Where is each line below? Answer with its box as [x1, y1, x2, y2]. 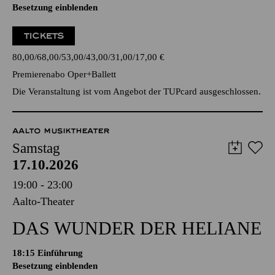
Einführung [37, 248, 83, 258]
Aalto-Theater [12, 195, 74, 207]
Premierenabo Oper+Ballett [12, 69, 116, 79]
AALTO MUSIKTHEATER [12, 126, 110, 135]
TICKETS [23, 31, 64, 41]
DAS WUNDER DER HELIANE [12, 218, 261, 238]
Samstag [12, 141, 60, 156]
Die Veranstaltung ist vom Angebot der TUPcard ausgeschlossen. [12, 87, 261, 96]
